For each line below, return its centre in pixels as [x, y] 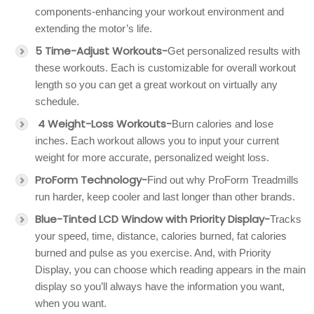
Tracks [286, 219]
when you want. [71, 303]
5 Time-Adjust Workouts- [101, 51]
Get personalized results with [234, 51]
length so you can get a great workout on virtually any [156, 84]
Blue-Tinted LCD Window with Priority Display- [152, 219]
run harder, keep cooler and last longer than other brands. [165, 197]
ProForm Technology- [91, 180]
